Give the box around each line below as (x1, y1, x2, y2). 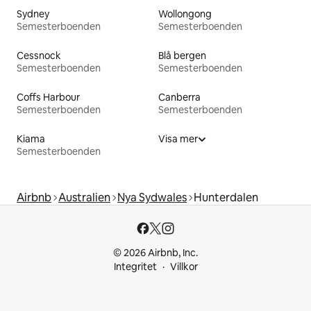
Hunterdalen (194, 190, 258, 205)
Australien (58, 190, 110, 205)
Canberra (158, 90, 201, 103)
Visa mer (158, 132, 198, 145)
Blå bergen (158, 49, 206, 62)
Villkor (169, 260, 198, 273)
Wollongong (158, 7, 212, 20)
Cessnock (17, 49, 61, 62)
